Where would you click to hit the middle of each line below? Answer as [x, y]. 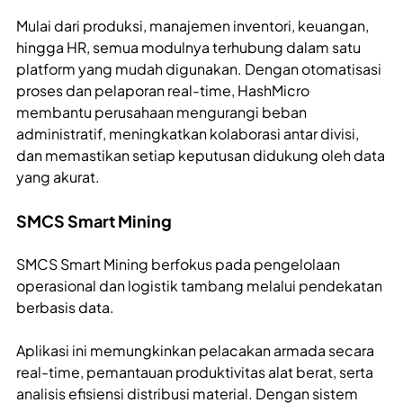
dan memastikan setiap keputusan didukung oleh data [201, 156]
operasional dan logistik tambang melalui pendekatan [199, 286]
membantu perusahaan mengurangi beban [161, 112]
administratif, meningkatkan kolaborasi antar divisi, [188, 134]
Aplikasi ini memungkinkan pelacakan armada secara [195, 351]
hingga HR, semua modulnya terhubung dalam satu [188, 48]
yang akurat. [58, 177]
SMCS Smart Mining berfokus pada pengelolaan [178, 264]
